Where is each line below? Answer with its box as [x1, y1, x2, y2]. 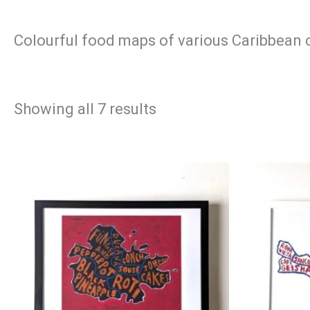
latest [156, 129, 195, 147]
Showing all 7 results [14, 100, 156, 118]
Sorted [156, 99, 203, 117]
